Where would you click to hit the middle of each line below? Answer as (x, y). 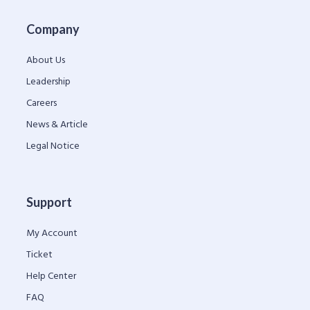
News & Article (57, 125)
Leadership (48, 82)
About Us (46, 60)
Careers (42, 103)
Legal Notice (53, 146)
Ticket (39, 255)
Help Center (51, 276)
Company (53, 29)
